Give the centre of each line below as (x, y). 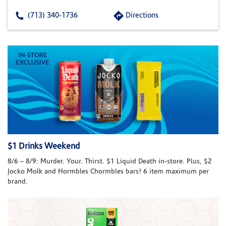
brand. (18, 182)
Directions (142, 16)
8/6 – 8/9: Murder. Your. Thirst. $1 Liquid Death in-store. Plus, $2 (110, 162)
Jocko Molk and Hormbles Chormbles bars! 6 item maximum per (108, 172)
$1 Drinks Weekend (44, 147)
